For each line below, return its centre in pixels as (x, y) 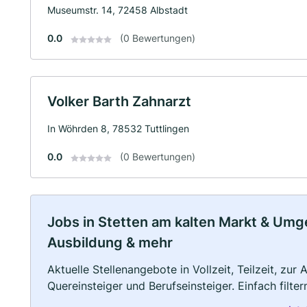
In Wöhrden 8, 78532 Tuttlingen (118, 129)
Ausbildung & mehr (110, 243)
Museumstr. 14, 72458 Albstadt (118, 10)
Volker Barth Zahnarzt (119, 102)
